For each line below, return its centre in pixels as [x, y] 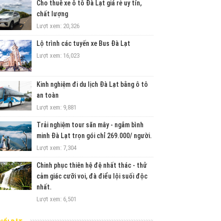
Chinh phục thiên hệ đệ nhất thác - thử [92, 165]
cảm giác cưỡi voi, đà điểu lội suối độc [92, 176]
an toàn [48, 95]
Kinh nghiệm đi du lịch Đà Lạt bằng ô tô [92, 84]
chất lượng [53, 14]
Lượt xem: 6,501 [57, 199]
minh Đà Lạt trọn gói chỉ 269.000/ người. [94, 136]
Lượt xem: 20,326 [58, 26]
